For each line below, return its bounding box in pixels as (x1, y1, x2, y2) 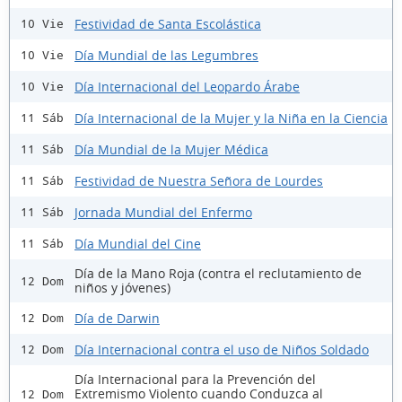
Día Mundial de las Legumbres (74, 46, 258, 64)
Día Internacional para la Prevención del (74, 371, 316, 389)
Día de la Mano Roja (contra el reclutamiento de (74, 265, 362, 283)
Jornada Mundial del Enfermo (74, 203, 252, 221)
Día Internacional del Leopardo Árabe (74, 77, 300, 95)
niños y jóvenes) (74, 279, 170, 297)
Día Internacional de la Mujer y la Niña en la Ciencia (74, 109, 388, 127)
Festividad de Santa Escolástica (74, 14, 261, 32)
